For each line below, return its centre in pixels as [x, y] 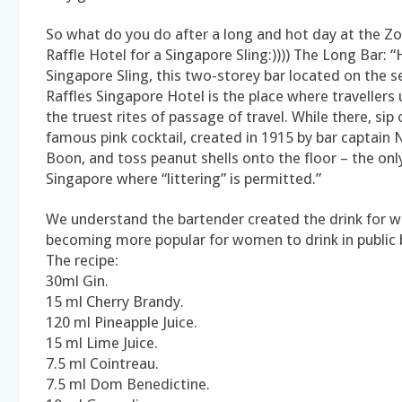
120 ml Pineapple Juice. [122, 323]
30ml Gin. [77, 281]
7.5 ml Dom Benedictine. [128, 385]
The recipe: [82, 261]
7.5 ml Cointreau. [102, 364]
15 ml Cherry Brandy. [115, 302]
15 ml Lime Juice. [102, 343]
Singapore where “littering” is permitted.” [184, 179]
